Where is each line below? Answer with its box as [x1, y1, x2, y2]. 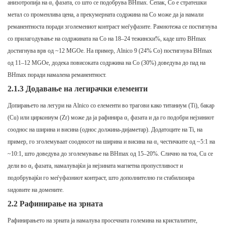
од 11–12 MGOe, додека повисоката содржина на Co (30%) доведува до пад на [8, 59, 205, 67]
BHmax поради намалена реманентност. [8, 71, 106, 79]
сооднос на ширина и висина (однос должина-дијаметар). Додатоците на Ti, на [8, 126, 202, 134]
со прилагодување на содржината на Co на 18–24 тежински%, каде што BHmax [8, 35, 206, 43]
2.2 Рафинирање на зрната [8, 199, 103, 208]
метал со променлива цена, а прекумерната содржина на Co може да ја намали [8, 11, 203, 19]
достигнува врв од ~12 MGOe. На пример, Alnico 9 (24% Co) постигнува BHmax [8, 47, 212, 55]
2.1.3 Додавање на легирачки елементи [8, 84, 148, 93]
